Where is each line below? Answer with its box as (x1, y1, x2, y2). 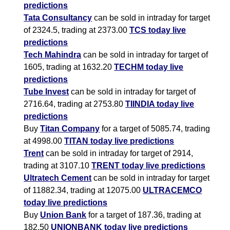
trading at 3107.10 (24, 161, 92, 170)
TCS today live (129, 26, 186, 35)
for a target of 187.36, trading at (86, 210, 201, 220)
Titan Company (40, 124, 100, 133)
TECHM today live (114, 63, 184, 72)
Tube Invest (24, 87, 69, 97)
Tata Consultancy (24, 13, 92, 23)
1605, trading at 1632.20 (24, 63, 114, 72)
